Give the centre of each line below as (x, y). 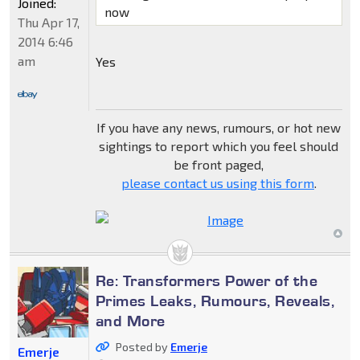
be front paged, (219, 164)
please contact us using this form (217, 182)
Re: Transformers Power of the (207, 280)
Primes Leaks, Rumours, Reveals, (215, 300)
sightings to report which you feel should (219, 145)
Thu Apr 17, (49, 22)
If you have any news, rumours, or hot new (219, 127)
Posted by (143, 346)
